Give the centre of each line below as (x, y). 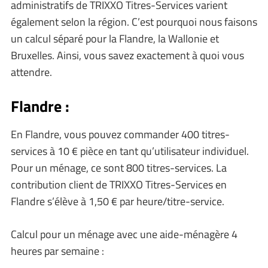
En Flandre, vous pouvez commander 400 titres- (120, 134)
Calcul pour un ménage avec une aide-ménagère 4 (124, 234)
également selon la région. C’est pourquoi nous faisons (134, 22)
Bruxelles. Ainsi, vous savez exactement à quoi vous (127, 55)
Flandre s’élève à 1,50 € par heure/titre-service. (118, 201)
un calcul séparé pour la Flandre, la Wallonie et (115, 39)
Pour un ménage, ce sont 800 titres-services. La (119, 168)
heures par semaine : (57, 251)
